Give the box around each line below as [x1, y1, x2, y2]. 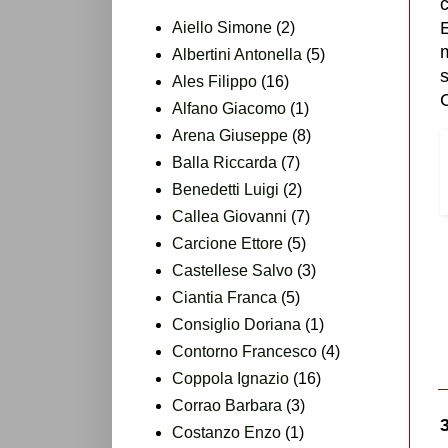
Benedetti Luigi [172, 180, 279, 198]
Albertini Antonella [172, 45, 302, 63]
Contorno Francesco [172, 342, 317, 360]
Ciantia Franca [172, 288, 277, 306]
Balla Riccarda [172, 153, 277, 171]
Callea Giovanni [172, 207, 287, 225]
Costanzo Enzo [172, 423, 281, 441]
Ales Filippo [172, 72, 257, 90]
